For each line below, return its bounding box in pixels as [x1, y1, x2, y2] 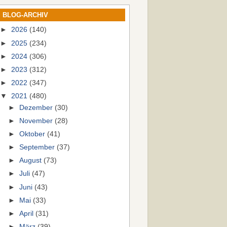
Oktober [19, 130, 48, 138]
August [19, 157, 44, 165]
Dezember [19, 103, 55, 111]
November [19, 117, 55, 125]
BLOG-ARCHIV [3, 11, 48, 19]
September [19, 143, 57, 152]
